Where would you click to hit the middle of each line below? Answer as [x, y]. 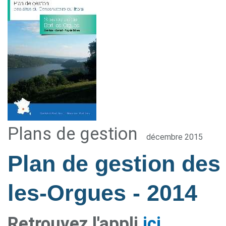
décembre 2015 [175, 137]
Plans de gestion [73, 134]
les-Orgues [70, 193]
